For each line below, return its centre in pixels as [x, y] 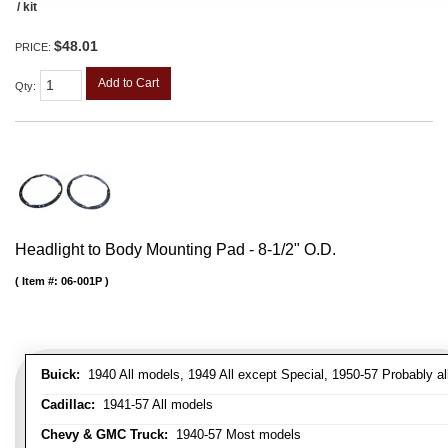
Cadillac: [68, 404]
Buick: [60, 374]
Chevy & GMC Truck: [104, 434]
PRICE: [34, 46]
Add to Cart [128, 82]
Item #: [41, 280]
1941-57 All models [154, 404]
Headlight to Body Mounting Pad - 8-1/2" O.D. [175, 249]
